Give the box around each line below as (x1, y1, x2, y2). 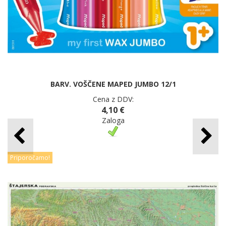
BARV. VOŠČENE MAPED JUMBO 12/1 (50, 79, 176, 89)
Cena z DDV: (92, 94, 134, 104)
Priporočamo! (10, 153, 50, 162)
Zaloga (101, 115, 125, 125)
